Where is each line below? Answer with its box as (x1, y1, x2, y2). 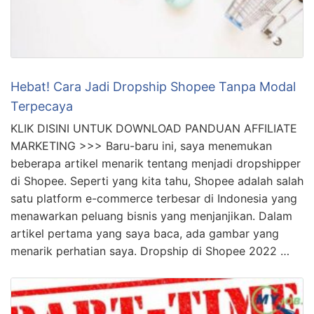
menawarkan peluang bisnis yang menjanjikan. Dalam (11, 209, 292, 224)
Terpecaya (11, 99, 73, 114)
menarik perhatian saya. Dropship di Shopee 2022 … (11, 244, 289, 259)
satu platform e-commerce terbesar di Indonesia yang (11, 191, 297, 206)
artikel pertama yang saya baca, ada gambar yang (11, 226, 279, 241)
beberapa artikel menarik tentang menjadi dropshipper (11, 156, 301, 171)
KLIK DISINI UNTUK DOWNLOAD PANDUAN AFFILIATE (11, 121, 297, 136)
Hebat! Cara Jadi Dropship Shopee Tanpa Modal (11, 79, 296, 95)
